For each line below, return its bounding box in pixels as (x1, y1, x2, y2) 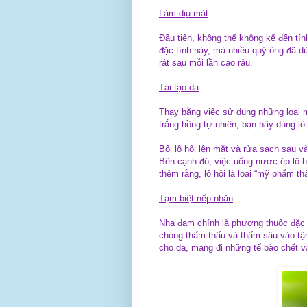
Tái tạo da (159, 82, 199, 93)
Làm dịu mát (159, 8, 208, 19)
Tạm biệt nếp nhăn (159, 193, 233, 204)
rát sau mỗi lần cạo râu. (159, 57, 253, 68)
